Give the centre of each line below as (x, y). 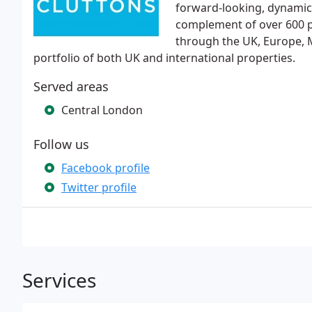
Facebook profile (106, 168)
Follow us (61, 144)
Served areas (71, 86)
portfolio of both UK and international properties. (164, 58)
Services (59, 280)
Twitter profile (99, 187)
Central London (102, 110)
